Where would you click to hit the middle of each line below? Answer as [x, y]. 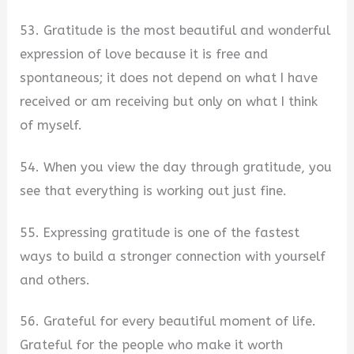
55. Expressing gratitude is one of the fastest [160, 232]
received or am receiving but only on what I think [169, 102]
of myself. [51, 126]
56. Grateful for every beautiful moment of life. [168, 322]
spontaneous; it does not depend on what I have [169, 78]
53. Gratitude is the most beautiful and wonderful [175, 31]
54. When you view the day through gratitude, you [176, 167]
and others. [55, 280]
